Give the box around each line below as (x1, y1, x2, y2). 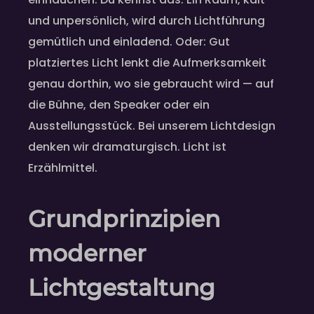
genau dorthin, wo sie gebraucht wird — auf (28, 76, 274, 93)
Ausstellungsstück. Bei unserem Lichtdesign (28, 118, 275, 135)
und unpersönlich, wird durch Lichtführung (28, 13, 265, 29)
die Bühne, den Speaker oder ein (28, 97, 210, 114)
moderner (28, 239, 146, 268)
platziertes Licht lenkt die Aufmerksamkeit (28, 55, 266, 71)
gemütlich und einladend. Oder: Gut (28, 34, 230, 50)
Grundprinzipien (28, 205, 220, 233)
